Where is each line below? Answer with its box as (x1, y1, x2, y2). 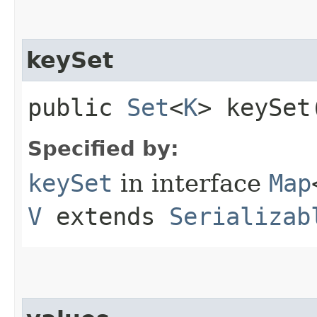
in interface (113, 168, 269, 197)
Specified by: (28, 136, 179, 161)
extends (42, 202, 169, 231)
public (28, 93, 127, 122)
